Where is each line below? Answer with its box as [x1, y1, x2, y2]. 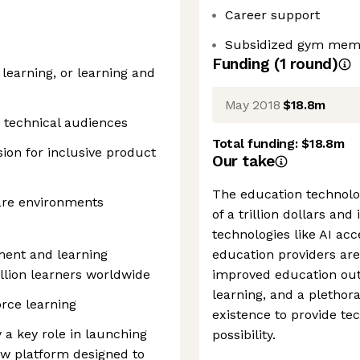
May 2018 [224, 96, 280, 112]
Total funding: [212, 136, 302, 151]
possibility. [212, 327, 276, 342]
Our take [212, 152, 275, 170]
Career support [225, 7, 320, 22]
